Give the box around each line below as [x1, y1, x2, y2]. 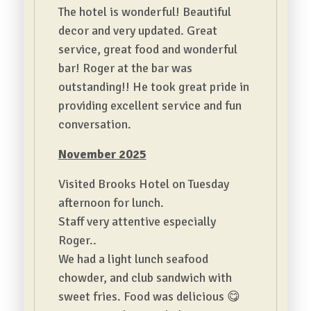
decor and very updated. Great [58, 23, 217, 38]
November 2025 [58, 146, 146, 162]
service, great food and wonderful [58, 42, 237, 57]
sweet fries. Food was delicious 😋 [58, 289, 240, 304]
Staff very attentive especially [58, 214, 216, 229]
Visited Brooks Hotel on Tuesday [58, 176, 229, 192]
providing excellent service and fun [58, 98, 242, 113]
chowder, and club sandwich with [58, 270, 232, 285]
